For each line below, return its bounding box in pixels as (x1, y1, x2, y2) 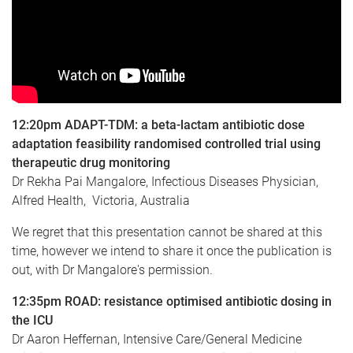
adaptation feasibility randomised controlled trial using (12, 136, 321, 151)
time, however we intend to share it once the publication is (12, 243, 332, 258)
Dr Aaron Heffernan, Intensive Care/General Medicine (12, 332, 302, 347)
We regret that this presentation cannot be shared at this (12, 225, 322, 240)
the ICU (12, 313, 53, 328)
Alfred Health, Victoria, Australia (12, 193, 190, 208)
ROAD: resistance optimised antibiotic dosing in (65, 294, 332, 309)
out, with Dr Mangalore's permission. (12, 262, 213, 277)
